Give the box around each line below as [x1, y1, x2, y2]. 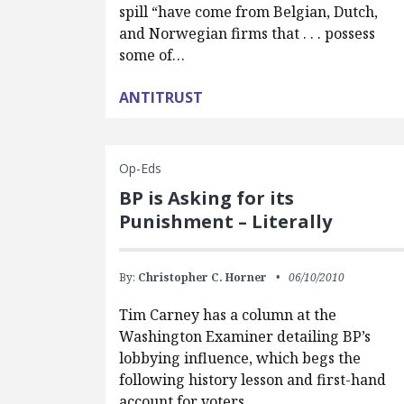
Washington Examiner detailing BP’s [119, 326, 372, 346]
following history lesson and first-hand [119, 370, 387, 390]
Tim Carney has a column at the [119, 305, 337, 325]
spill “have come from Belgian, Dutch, [119, 2, 379, 22]
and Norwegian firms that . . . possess [119, 23, 376, 43]
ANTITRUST [119, 87, 204, 107]
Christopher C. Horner [138, 270, 268, 285]
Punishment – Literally [119, 209, 333, 234]
